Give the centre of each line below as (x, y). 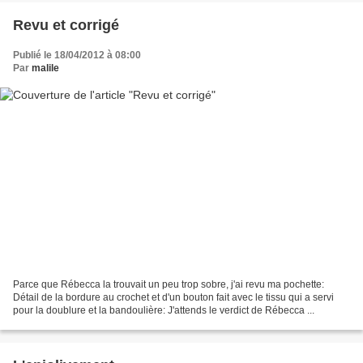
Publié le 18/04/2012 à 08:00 (77, 55)
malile (45, 68)
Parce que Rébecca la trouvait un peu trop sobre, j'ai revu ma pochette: (169, 285)
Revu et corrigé (66, 25)
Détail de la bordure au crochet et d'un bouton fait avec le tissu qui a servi (173, 298)
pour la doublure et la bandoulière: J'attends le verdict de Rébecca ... (164, 311)
